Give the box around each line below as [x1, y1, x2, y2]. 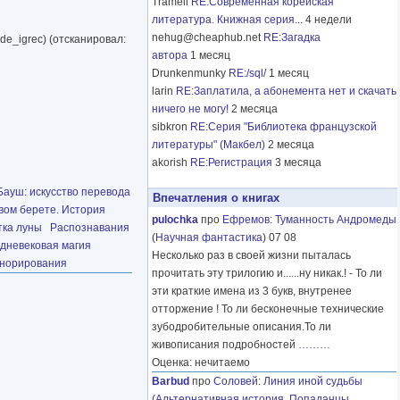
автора [152, 49, 187, 62]
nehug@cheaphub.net [152, 31, 263, 45]
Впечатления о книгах [153, 191, 279, 205]
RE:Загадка [263, 31, 321, 45]
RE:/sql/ [229, 67, 266, 80]
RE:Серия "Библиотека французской [190, 121, 377, 134]
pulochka [152, 213, 198, 227]
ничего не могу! [152, 103, 229, 116]
